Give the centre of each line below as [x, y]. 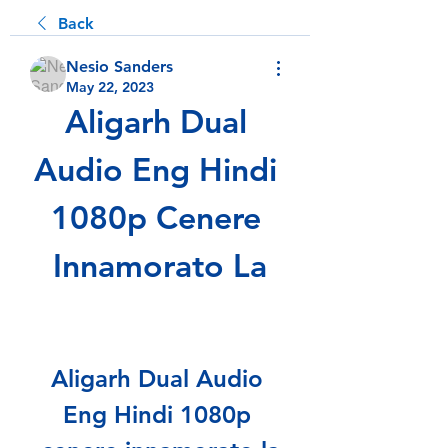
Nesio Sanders [119, 66]
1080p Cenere [155, 217]
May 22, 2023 [110, 87]
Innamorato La [160, 265]
